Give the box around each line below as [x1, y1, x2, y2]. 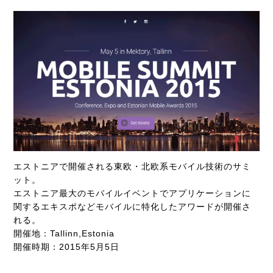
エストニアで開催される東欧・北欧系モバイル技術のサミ [13, 161, 252, 172]
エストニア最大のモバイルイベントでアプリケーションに [13, 188, 252, 199]
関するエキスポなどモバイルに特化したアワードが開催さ [13, 202, 252, 212]
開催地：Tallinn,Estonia [13, 229, 115, 239]
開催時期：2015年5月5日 [13, 242, 120, 252]
